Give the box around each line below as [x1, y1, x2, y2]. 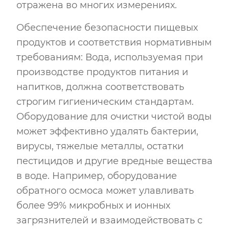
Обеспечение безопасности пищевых [16, 21, 198, 33]
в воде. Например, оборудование [16, 170, 177, 181]
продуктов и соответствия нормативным [16, 36, 212, 48]
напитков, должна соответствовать [16, 81, 184, 93]
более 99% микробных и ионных [16, 199, 170, 211]
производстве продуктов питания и [16, 66, 188, 78]
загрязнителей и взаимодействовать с [16, 214, 202, 226]
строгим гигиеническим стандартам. [16, 96, 194, 107]
